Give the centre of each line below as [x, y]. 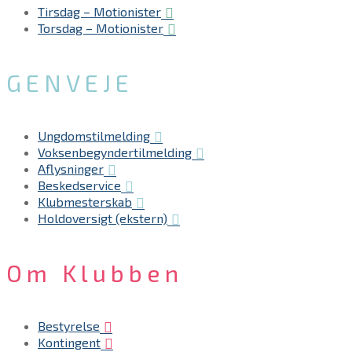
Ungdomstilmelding [94, 135]
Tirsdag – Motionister [99, 11]
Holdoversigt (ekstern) [103, 218]
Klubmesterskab [85, 202]
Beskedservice [79, 185]
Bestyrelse [69, 326]
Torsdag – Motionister [101, 27]
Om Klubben [95, 273]
